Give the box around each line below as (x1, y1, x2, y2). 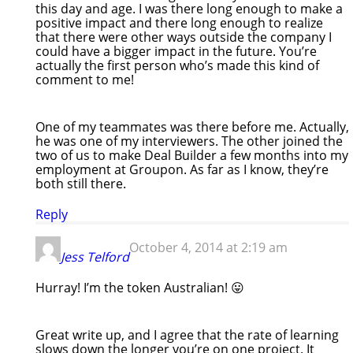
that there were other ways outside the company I (35, 28, 332, 46)
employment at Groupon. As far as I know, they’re (35, 160, 329, 178)
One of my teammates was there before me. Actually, (35, 117, 349, 136)
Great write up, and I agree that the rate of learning (35, 325, 339, 344)
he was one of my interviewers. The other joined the (35, 132, 343, 150)
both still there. (35, 174, 126, 192)
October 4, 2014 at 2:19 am (129, 238, 288, 256)
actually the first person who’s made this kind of (35, 56, 319, 74)
